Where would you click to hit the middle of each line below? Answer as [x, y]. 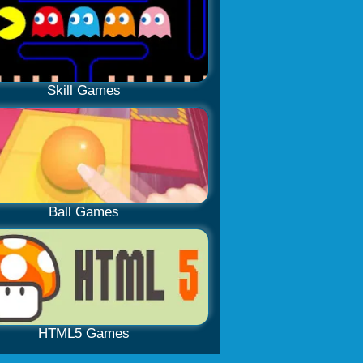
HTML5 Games [83, 333]
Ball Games [83, 212]
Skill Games [83, 90]
